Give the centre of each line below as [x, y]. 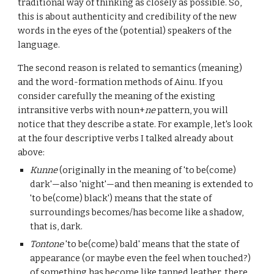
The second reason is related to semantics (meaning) [130, 68]
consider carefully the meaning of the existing [117, 96]
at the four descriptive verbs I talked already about [126, 138]
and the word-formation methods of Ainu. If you [121, 82]
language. [39, 45]
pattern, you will [192, 110]
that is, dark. [57, 226]
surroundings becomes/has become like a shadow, [137, 212]
